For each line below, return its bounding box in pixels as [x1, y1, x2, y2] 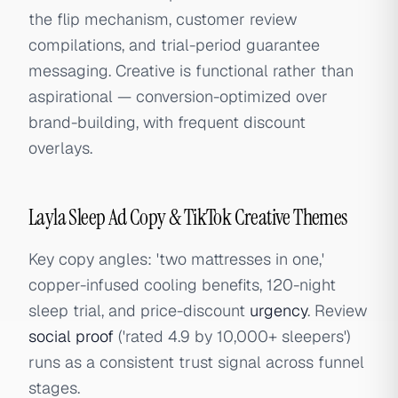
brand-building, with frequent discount [28, 112, 306, 132]
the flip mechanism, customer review [28, 9, 297, 29]
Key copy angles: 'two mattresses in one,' [28, 249, 324, 269]
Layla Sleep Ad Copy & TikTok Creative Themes [28, 203, 347, 231]
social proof [28, 326, 114, 346]
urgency [250, 300, 307, 321]
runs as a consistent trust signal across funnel [28, 352, 364, 372]
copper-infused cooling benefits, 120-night [28, 275, 336, 295]
